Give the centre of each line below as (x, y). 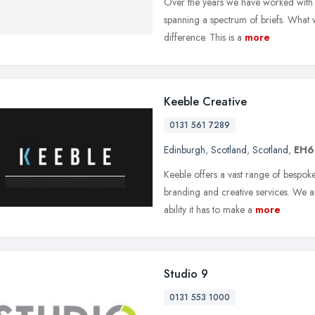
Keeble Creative (205, 101)
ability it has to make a (208, 209)
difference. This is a (203, 37)
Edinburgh (185, 149)
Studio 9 (186, 274)
